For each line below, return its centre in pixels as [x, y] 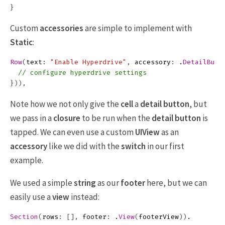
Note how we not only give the [65, 104]
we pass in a [32, 118]
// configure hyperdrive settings [82, 73]
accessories [62, 28]
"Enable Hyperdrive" [88, 62]
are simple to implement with [138, 28]
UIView [147, 132]
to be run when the [116, 118]
